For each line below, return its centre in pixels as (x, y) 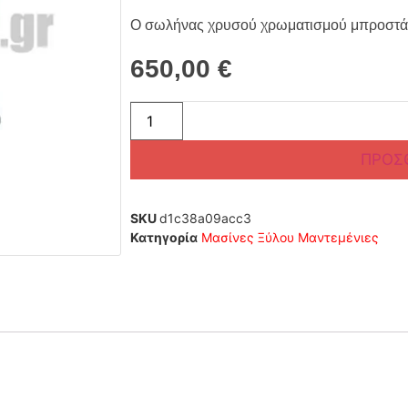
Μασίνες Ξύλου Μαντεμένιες (290, 237)
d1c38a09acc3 (205, 218)
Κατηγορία (163, 237)
